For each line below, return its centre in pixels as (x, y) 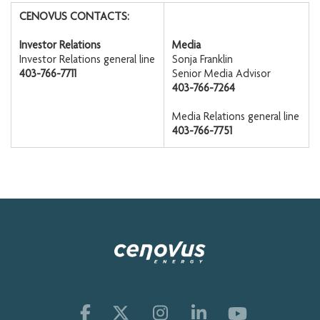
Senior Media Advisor (221, 75)
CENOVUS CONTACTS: (74, 17)
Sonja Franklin (202, 60)
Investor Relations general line (87, 60)
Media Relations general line (236, 117)
